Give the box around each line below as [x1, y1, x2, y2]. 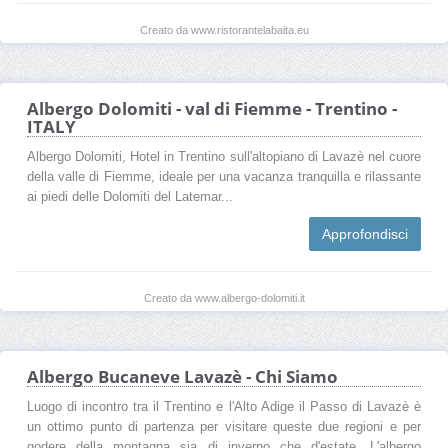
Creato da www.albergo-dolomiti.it [143, 291, 305, 304]
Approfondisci [322, 225, 408, 242]
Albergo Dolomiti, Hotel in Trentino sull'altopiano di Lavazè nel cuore [27, 149, 421, 164]
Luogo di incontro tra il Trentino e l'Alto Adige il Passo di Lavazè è [27, 399, 421, 414]
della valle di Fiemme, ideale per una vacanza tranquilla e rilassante [27, 169, 421, 184]
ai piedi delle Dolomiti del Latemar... [27, 189, 233, 204]
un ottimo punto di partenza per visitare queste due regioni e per [27, 419, 421, 434]
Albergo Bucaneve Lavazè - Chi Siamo [27, 364, 338, 388]
